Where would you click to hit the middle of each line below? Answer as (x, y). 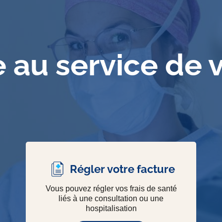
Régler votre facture (122, 169)
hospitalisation (111, 208)
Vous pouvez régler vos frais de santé (111, 189)
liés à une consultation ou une (111, 198)
